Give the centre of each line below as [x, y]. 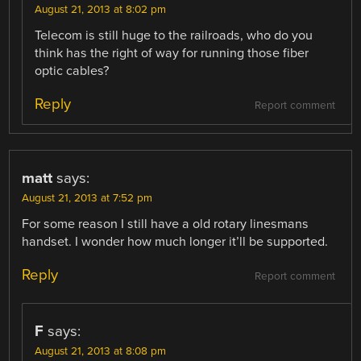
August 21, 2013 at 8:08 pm [101, 351]
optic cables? [72, 71]
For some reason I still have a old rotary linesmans [166, 224]
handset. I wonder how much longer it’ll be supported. [175, 241]
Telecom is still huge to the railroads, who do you [174, 35]
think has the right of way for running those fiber [172, 53]
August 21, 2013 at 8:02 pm [101, 9]
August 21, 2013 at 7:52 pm [87, 198]
